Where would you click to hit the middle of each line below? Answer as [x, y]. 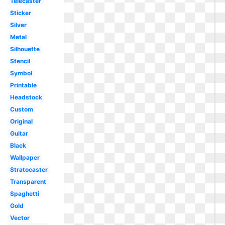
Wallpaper [25, 157]
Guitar [19, 133]
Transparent [28, 182]
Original [21, 121]
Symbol [21, 73]
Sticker [20, 13]
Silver [18, 25]
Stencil [20, 61]
